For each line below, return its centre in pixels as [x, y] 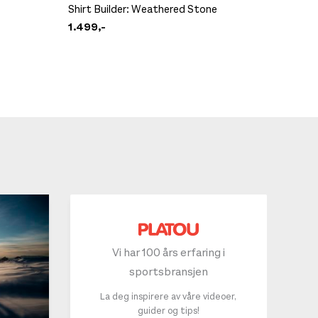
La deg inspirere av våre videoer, [169, 297]
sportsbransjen [168, 272]
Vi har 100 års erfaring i [168, 253]
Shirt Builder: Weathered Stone [143, 9]
